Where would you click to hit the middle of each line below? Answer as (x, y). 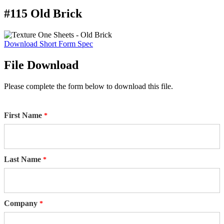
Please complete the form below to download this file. (88, 86)
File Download (41, 65)
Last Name (22, 159)
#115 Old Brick (43, 14)
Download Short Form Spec (48, 44)
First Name (23, 115)
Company (21, 203)
